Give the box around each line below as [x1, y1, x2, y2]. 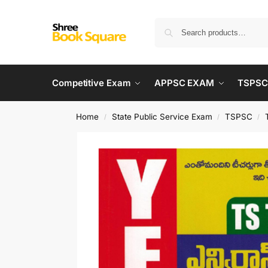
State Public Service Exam [111, 112, 212, 122]
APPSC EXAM [154, 77, 214, 89]
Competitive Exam [52, 77, 131, 89]
